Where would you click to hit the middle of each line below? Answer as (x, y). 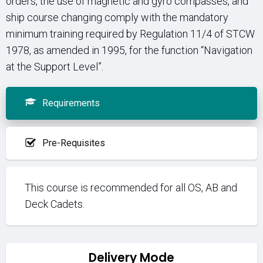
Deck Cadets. (55, 204)
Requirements (71, 103)
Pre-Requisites (74, 143)
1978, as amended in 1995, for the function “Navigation (129, 50)
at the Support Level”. (55, 67)
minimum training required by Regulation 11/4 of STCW (130, 34)
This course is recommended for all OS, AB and (131, 188)
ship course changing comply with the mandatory (117, 17)
